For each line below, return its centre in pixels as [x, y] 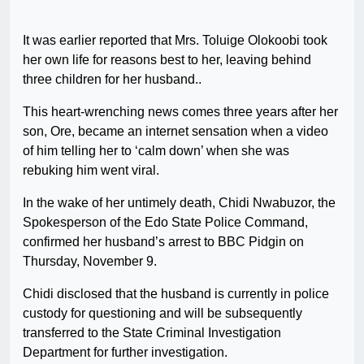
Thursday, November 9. [90, 262]
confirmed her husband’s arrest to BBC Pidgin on [163, 242]
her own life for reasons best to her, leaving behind [167, 60]
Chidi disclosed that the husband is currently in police [176, 294]
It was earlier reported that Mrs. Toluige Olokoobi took [175, 41]
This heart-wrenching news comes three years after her [180, 112]
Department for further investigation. [125, 353]
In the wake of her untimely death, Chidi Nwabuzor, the [179, 203]
